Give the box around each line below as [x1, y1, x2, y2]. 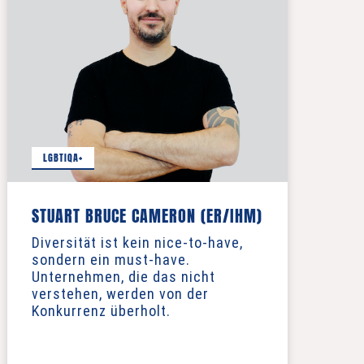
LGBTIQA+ [43, 149, 83, 165]
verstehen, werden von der [31, 285, 209, 302]
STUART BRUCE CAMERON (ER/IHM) [31, 203, 262, 228]
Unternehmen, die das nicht [31, 268, 215, 285]
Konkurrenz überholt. [31, 302, 171, 319]
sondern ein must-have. [31, 251, 190, 268]
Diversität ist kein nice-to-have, [31, 234, 243, 251]
